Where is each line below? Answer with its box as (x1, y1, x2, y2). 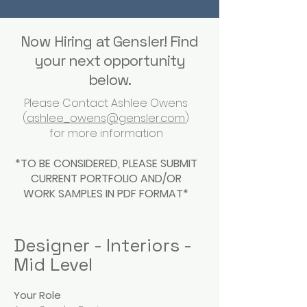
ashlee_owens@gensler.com (27, 110, 185, 126)
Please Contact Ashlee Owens (24, 95, 188, 111)
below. (88, 70, 132, 89)
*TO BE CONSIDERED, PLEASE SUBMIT (14, 156, 197, 171)
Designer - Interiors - (14, 234, 191, 257)
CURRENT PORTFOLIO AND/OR (30, 171, 182, 186)
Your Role (14, 288, 61, 302)
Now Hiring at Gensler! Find (21, 32, 199, 51)
